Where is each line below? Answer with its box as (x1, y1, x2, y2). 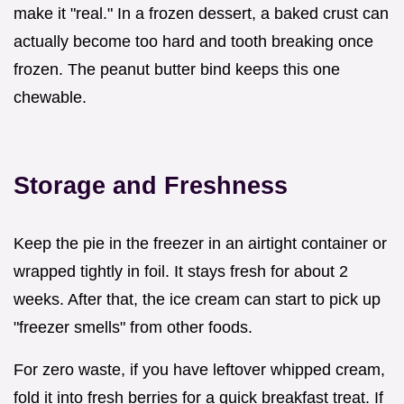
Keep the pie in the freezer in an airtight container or (14, 234, 387, 252)
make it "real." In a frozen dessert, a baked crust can (14, 4, 389, 23)
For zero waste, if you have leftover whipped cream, (14, 360, 385, 379)
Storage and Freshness (14, 170, 288, 199)
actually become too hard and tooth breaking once (14, 32, 373, 50)
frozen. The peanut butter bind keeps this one (14, 60, 340, 78)
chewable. (14, 87, 87, 106)
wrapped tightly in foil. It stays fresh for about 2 (14, 262, 348, 280)
